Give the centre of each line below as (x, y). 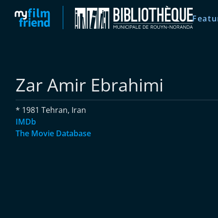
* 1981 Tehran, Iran (51, 110)
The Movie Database (53, 133)
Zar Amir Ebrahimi (90, 85)
